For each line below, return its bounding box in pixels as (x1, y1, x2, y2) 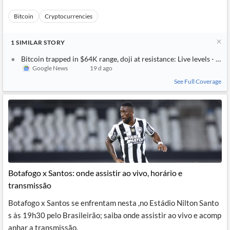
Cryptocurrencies (45, 12, 92, 20)
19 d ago (90, 64, 113, 72)
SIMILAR (14, 39, 44, 46)
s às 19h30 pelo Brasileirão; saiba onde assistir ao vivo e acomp (8, 210, 221, 220)
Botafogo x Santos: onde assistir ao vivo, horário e (8, 168, 182, 178)
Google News (32, 64, 68, 72)
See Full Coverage (174, 78, 221, 85)
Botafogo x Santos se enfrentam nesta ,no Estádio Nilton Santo (8, 198, 219, 207)
